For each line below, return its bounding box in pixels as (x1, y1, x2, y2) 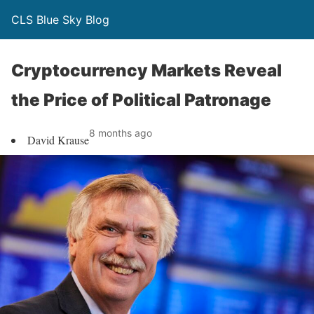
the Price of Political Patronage (11, 90, 271, 110)
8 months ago (89, 127, 152, 139)
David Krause (27, 132, 89, 147)
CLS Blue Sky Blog (11, 13, 109, 27)
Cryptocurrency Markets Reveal (11, 60, 282, 81)
